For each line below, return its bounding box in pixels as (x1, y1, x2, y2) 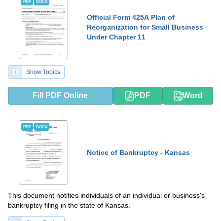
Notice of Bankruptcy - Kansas (87, 148, 190, 156)
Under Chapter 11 (87, 33, 146, 41)
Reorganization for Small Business (87, 23, 203, 31)
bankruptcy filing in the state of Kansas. (8, 201, 130, 209)
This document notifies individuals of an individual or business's (8, 191, 205, 199)
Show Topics (26, 69, 60, 75)
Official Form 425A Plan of (87, 13, 175, 21)
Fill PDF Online (33, 91, 88, 100)
